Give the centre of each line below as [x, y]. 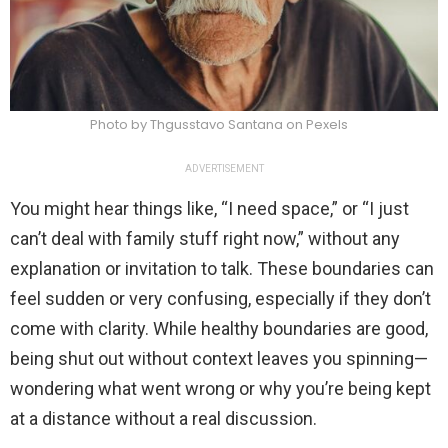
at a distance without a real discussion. [163, 419]
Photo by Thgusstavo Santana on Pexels [219, 125]
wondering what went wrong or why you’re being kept [220, 389]
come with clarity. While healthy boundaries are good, [219, 329]
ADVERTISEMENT [224, 169]
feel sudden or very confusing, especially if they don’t [220, 299]
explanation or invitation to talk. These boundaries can [222, 269]
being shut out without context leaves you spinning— [219, 359]
